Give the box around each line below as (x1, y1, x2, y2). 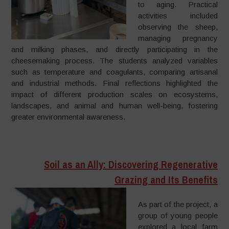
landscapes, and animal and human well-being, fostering (11, 101, 218, 110)
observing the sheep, (138, 22, 218, 31)
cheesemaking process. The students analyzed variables (11, 56, 218, 65)
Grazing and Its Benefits (114, 172, 218, 187)
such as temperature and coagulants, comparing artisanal (11, 67, 218, 76)
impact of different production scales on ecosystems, (11, 89, 218, 99)
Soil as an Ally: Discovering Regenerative (43, 157, 218, 171)
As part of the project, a (138, 200, 218, 209)
